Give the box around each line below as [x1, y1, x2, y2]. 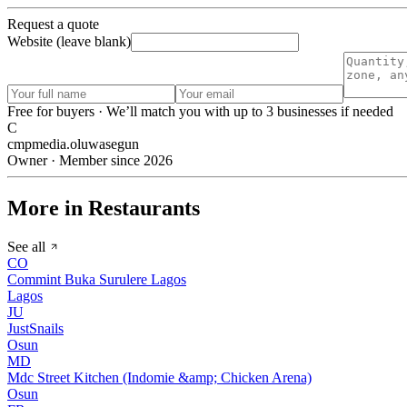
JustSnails [7, 320, 64, 336]
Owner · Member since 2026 [7, 153, 173, 169]
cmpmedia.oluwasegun [7, 136, 139, 153]
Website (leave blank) [7, 34, 131, 50]
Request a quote [7, 16, 99, 33]
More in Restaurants [7, 196, 200, 221]
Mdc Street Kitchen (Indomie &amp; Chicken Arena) [7, 369, 312, 385]
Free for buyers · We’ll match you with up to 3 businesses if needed [7, 104, 393, 120]
